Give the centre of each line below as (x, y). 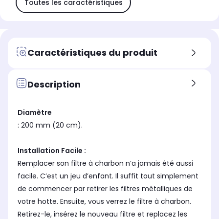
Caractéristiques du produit (92, 52)
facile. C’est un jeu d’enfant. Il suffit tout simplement (108, 176)
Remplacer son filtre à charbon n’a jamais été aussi (105, 164)
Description (54, 84)
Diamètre (35, 113)
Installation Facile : (52, 151)
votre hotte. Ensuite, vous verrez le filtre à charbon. (104, 202)
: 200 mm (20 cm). (50, 125)
